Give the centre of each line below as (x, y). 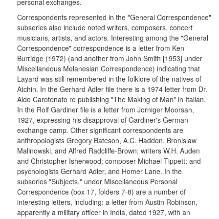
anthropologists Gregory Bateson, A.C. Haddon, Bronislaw (107, 140)
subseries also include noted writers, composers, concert (105, 27)
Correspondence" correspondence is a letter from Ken (101, 48)
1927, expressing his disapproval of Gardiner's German (103, 120)
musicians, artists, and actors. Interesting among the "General (113, 38)
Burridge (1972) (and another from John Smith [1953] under (110, 58)
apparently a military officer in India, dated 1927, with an (104, 212)
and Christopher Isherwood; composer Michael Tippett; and (109, 161)
